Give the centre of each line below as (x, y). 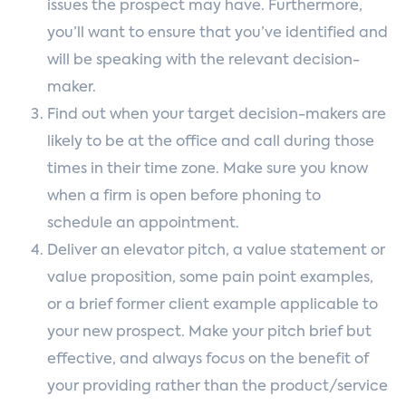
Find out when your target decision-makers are (217, 115)
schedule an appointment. (143, 224)
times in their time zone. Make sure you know (208, 169)
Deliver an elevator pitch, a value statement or (216, 251)
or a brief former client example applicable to (213, 305)
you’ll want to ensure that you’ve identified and (217, 34)
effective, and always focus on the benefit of (208, 360)
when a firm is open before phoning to (184, 197)
